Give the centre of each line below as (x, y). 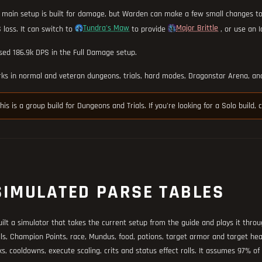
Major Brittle (197, 28)
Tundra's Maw (106, 28)
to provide (149, 29)
